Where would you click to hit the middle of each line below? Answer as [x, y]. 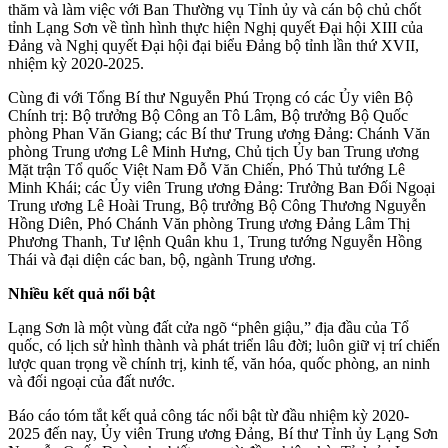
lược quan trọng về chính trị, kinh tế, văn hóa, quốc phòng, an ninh [219, 363]
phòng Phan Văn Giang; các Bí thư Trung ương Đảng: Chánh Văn [219, 133]
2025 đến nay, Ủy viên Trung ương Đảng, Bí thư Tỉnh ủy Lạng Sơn [223, 433]
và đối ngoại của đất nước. [91, 381]
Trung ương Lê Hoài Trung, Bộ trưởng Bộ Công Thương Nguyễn [217, 205]
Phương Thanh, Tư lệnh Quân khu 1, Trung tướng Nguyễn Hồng [215, 241]
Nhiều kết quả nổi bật [81, 293]
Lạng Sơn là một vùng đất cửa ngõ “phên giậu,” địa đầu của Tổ [208, 327]
